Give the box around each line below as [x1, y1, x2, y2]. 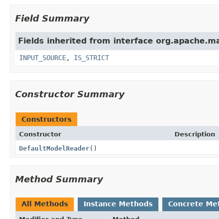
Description [175, 130, 215, 138]
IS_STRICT [74, 53, 109, 62]
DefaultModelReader [19, 144, 89, 152]
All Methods [22, 199, 68, 208]
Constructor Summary [15, 88, 125, 99]
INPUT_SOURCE [19, 53, 66, 62]
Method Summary [15, 174, 103, 184]
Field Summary [15, 13, 89, 23]
